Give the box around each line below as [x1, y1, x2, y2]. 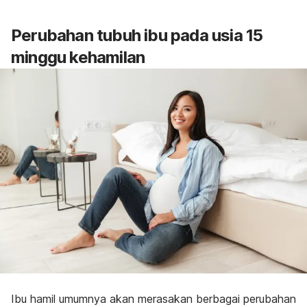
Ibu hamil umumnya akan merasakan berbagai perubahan [11, 291, 296, 306]
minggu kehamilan [11, 47, 145, 67]
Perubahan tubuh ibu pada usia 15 [11, 25, 263, 45]
